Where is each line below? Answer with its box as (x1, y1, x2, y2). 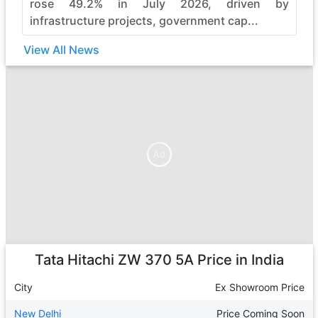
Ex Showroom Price (214, 281, 305, 293)
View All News (23, 43, 99, 57)
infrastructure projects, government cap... (29, 13, 258, 28)
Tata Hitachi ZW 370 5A (34, 251, 194, 268)
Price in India (193, 251, 284, 268)
